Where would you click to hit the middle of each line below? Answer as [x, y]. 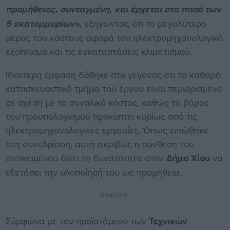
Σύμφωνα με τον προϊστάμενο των [77, 221]
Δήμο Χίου [188, 158]
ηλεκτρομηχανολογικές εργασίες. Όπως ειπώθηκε [107, 130]
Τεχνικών [168, 222]
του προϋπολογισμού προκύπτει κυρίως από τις [101, 117]
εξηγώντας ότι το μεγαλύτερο [144, 24]
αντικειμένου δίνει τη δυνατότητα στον [86, 158]
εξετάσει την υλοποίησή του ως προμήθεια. [93, 172]
